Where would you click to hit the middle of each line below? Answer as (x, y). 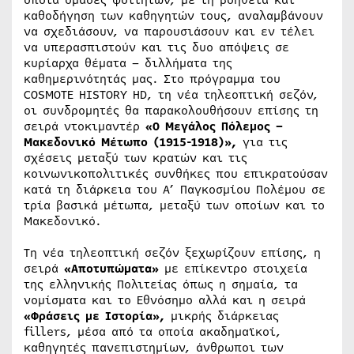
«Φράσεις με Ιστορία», (94, 316)
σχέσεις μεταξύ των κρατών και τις (136, 158)
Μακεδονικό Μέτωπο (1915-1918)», (133, 142)
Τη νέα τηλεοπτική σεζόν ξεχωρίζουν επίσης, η (172, 252)
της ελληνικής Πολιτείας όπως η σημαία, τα (161, 284)
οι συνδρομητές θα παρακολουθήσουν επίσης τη (171, 110)
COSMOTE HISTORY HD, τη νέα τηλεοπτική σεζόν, (171, 94)
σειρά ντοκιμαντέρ (85, 126)
